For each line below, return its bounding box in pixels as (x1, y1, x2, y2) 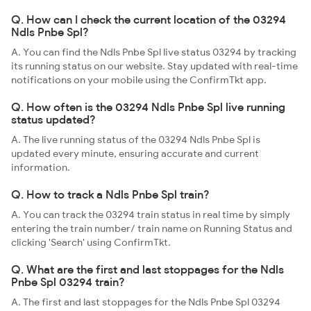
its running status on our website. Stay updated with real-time (11, 60, 298, 72)
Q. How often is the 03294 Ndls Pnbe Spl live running (11, 100, 285, 114)
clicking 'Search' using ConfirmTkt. (11, 236, 171, 249)
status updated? (11, 112, 96, 126)
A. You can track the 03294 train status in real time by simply (11, 208, 290, 221)
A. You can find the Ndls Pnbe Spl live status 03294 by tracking (11, 46, 296, 58)
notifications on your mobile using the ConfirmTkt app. (11, 74, 267, 86)
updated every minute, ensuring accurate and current (11, 147, 259, 160)
